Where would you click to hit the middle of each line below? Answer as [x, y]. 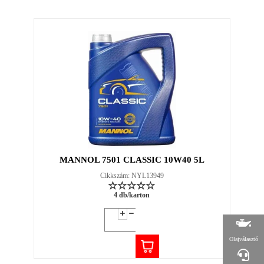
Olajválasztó [243, 239]
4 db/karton [132, 195]
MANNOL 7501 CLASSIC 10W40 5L [132, 160]
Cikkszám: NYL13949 [132, 176]
